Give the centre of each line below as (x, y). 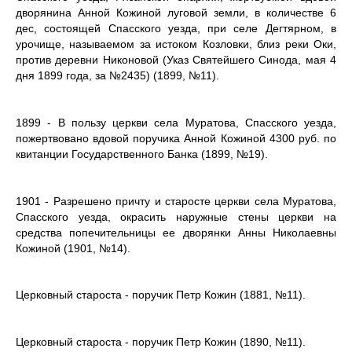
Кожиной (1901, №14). (73, 248)
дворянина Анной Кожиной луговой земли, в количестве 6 (176, 13)
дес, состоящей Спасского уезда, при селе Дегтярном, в (176, 29)
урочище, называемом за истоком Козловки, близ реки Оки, (176, 44)
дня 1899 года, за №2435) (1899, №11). (117, 76)
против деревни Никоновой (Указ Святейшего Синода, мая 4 (176, 60)
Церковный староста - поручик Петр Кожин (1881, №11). (161, 295)
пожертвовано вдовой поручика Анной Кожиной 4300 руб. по (176, 138)
